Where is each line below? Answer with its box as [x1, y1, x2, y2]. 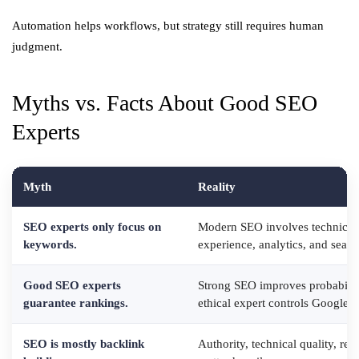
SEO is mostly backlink [23, 337, 144, 350]
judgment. [12, 40, 63, 53]
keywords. [23, 238, 77, 251]
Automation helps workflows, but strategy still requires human [12, 19, 324, 32]
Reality [198, 180, 236, 193]
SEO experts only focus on [23, 220, 161, 233]
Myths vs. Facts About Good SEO [12, 91, 317, 115]
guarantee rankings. [23, 296, 128, 309]
